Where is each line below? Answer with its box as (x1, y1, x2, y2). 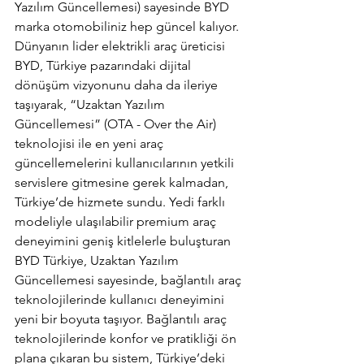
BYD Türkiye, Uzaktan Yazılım (15, 253, 182, 269)
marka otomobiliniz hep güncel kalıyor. (15, 19, 242, 35)
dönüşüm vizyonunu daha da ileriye (15, 77, 221, 93)
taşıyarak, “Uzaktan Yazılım (15, 97, 168, 113)
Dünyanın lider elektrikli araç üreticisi (15, 38, 228, 54)
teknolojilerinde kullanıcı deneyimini (15, 292, 227, 308)
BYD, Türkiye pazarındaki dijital (15, 58, 194, 74)
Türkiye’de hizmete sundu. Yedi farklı (15, 194, 228, 210)
